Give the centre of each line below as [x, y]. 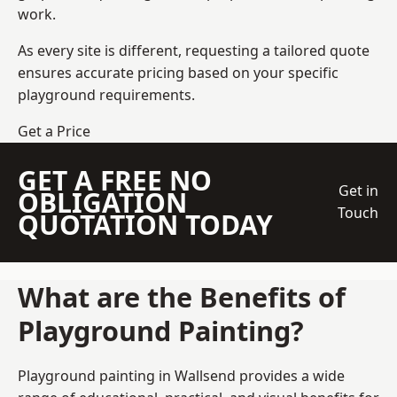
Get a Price [54, 131]
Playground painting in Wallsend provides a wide [181, 375]
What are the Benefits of [182, 296]
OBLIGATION [102, 202]
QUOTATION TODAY [145, 224]
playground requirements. [106, 94]
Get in [358, 191]
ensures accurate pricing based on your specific [178, 72]
